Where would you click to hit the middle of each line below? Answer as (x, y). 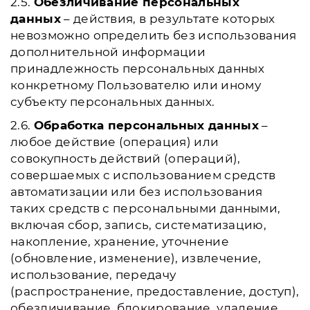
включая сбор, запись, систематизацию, (138, 225)
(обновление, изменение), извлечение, (136, 258)
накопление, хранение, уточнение (120, 241)
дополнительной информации (108, 52)
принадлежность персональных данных (137, 69)
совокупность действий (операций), (126, 158)
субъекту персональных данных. (113, 102)
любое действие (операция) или (115, 142)
